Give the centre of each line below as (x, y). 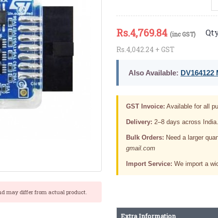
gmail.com (140, 148)
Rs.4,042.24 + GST (145, 49)
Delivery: (139, 122)
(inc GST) (182, 34)
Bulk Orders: (145, 137)
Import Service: (149, 163)
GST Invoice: (145, 106)
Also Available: (153, 73)
